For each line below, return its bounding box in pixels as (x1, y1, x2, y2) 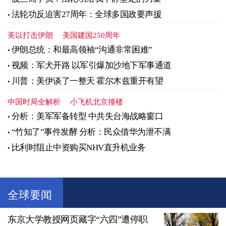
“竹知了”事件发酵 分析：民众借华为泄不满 (11, 127, 171, 137)
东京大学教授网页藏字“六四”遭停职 (8, 214, 148, 225)
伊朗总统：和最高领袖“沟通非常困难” (11, 45, 152, 55)
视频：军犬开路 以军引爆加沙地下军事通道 (11, 61, 172, 71)
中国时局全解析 (8, 98, 61, 106)
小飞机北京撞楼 (70, 98, 123, 106)
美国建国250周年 (63, 31, 120, 40)
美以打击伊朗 (8, 31, 53, 40)
